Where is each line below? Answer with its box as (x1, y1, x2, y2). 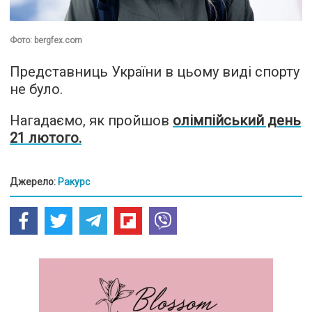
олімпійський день (173, 111, 301, 129)
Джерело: (10, 175, 58, 187)
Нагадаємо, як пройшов (10, 111, 173, 129)
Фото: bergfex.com (10, 35, 82, 45)
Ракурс (58, 175, 90, 187)
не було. (10, 80, 63, 97)
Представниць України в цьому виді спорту (10, 63, 299, 80)
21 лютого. (10, 129, 81, 146)
